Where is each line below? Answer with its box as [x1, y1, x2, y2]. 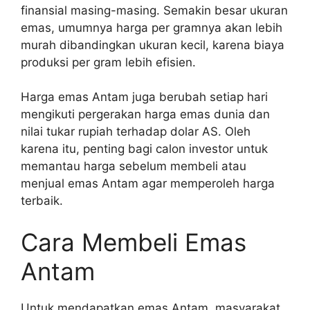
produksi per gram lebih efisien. [21, 55, 196, 69]
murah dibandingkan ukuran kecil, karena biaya [21, 37, 284, 52]
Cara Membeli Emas [21, 227, 246, 257]
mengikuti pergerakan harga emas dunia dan [21, 107, 270, 122]
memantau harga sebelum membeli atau [21, 159, 246, 174]
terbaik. [21, 194, 63, 208]
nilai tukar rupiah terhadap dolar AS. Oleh [21, 125, 250, 139]
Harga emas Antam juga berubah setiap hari [21, 90, 268, 104]
